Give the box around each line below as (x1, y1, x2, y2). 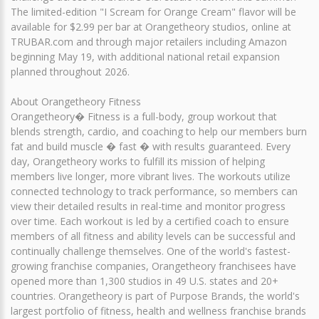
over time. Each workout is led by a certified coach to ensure (11, 214, 289, 228)
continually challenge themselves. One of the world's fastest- (11, 244, 291, 258)
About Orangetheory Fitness (11, 94, 141, 108)
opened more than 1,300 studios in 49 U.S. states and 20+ (11, 273, 278, 288)
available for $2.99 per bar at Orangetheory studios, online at (11, 19, 291, 33)
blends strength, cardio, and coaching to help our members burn (11, 124, 307, 138)
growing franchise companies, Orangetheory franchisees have (11, 258, 296, 273)
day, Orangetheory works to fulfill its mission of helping (11, 154, 265, 168)
